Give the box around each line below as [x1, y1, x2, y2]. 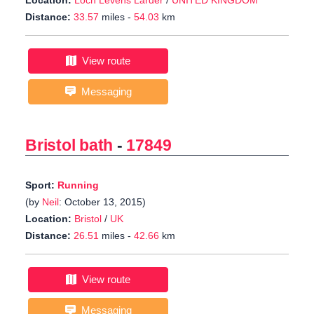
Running [57, 179, 99, 191]
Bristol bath [25, 136, 114, 155]
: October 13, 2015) [59, 196, 146, 208]
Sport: [25, 179, 57, 191]
